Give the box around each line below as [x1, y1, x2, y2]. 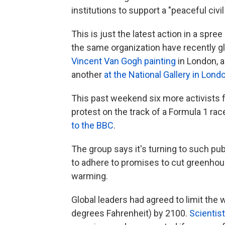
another [71, 69, 104, 80]
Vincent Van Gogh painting [71, 56, 176, 66]
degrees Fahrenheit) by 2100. [71, 208, 189, 218]
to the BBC [71, 120, 114, 131]
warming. [71, 171, 108, 181]
